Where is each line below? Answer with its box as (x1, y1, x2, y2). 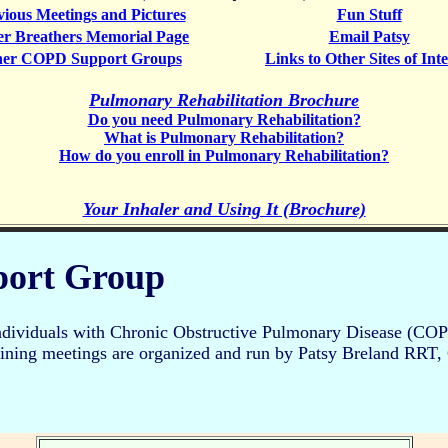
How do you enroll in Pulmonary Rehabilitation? (59, 147, 389, 164)
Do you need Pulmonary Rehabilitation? (87, 111, 361, 128)
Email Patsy (328, 28, 410, 45)
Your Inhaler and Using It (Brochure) (82, 199, 366, 219)
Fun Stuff (336, 6, 402, 23)
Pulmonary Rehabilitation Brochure (89, 90, 359, 110)
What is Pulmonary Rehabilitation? (104, 129, 344, 146)
